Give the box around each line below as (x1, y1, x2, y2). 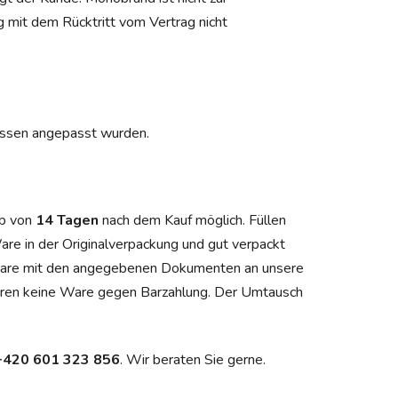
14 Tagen (36, 210, 99, 230)
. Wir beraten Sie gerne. (120, 349, 266, 370)
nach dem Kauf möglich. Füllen (99, 210, 286, 230)
